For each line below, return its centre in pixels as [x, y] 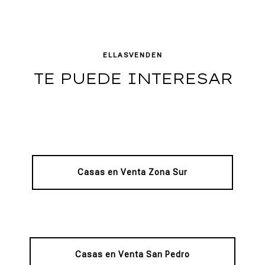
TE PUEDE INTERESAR [132, 79]
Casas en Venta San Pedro [132, 255]
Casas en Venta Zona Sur [132, 172]
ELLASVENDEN [132, 55]
